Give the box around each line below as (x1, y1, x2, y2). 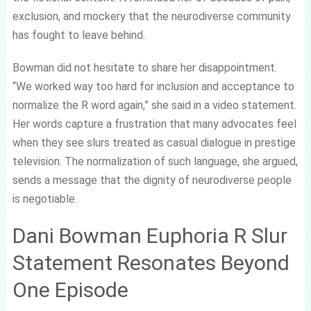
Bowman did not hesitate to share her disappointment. (12, 60, 277, 74)
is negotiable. (12, 192, 77, 205)
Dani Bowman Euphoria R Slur (12, 223, 287, 248)
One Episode (12, 277, 128, 302)
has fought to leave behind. (12, 28, 145, 42)
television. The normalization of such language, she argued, (12, 154, 298, 168)
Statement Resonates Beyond (12, 250, 289, 275)
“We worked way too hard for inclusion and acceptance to (12, 79, 294, 93)
